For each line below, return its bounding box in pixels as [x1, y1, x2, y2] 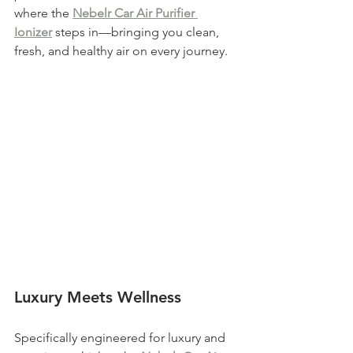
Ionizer [14, 24, 52, 39]
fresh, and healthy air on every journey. [14, 43, 228, 58]
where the [14, 6, 72, 20]
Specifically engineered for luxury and [14, 330, 229, 346]
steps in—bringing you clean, [52, 24, 222, 39]
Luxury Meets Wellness [14, 288, 181, 307]
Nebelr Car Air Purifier [72, 6, 198, 20]
